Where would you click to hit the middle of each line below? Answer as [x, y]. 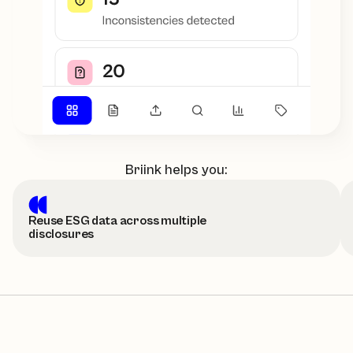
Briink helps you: [176, 169]
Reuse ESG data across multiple [118, 220]
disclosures [61, 234]
